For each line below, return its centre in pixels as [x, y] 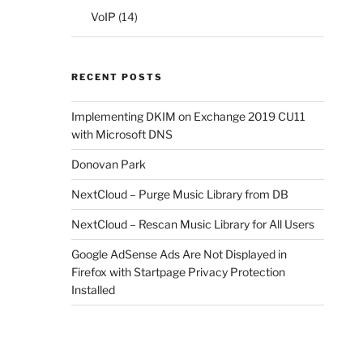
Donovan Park [109, 164]
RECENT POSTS [117, 77]
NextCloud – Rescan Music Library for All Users [193, 224]
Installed [93, 290]
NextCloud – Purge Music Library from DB [180, 194]
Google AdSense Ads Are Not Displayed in [179, 254]
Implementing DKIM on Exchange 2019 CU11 [188, 117]
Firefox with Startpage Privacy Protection [178, 272]
